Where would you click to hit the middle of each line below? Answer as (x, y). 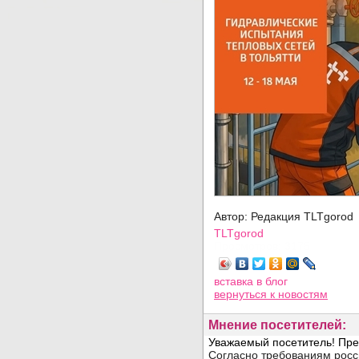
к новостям (299, 294)
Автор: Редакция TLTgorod (285, 216)
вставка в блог (251, 281)
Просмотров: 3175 (262, 246)
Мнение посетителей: (277, 325)
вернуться (242, 294)
